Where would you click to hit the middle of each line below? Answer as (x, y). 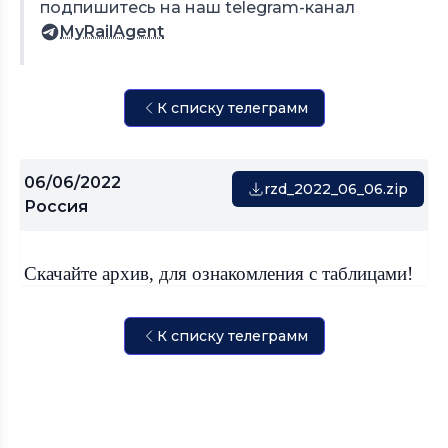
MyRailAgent (112, 31)
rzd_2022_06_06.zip (336, 189)
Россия (56, 206)
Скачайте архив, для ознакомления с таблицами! (221, 273)
